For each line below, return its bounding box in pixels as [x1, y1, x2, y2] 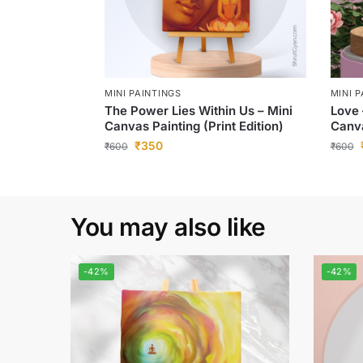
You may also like [70, 212, 266, 242]
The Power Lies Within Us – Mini [104, 103, 293, 119]
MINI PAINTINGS [104, 88, 181, 100]
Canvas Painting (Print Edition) [104, 118, 284, 135]
